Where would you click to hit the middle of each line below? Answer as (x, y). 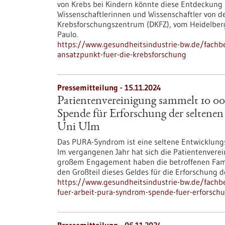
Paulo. (68, 34)
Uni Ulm (79, 128)
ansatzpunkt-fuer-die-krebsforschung (122, 54)
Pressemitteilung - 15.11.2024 (109, 87)
